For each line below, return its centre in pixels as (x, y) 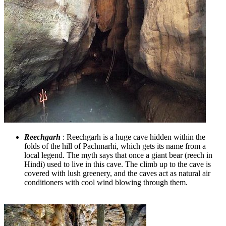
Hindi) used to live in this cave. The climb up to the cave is (118, 164)
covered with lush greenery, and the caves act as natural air (117, 173)
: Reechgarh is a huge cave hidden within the (133, 137)
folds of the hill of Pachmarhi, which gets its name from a (115, 146)
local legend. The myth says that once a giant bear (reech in (118, 155)
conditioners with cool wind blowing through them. (106, 182)
